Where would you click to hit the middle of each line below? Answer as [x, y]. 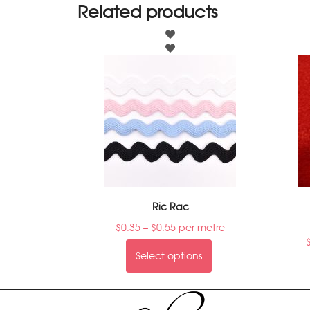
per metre [201, 228]
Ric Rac [170, 207]
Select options [168, 256]
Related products [147, 12]
